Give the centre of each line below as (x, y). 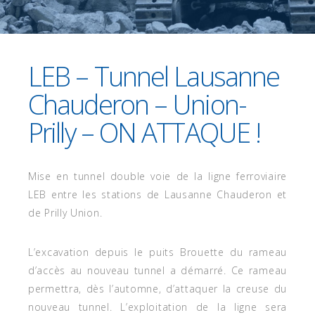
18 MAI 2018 (47, 9)
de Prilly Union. (65, 213)
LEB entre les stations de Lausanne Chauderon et (157, 194)
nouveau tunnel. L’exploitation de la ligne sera (157, 307)
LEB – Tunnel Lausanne (154, 76)
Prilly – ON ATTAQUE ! (144, 132)
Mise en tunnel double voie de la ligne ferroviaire (157, 176)
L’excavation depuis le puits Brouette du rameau (157, 252)
